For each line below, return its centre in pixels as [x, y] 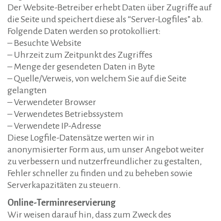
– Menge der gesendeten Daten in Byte [81, 67]
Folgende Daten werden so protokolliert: [84, 31]
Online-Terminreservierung [61, 203]
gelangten [27, 90]
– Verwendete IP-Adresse [54, 126]
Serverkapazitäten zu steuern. [64, 185]
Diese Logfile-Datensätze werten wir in [81, 138]
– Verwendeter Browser [52, 102]
